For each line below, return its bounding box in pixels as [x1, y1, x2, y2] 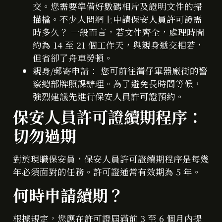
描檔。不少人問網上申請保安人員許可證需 [33, 12, 202, 25]
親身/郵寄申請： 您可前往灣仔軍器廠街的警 [33, 64, 208, 77]
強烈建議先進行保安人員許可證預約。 [33, 90, 184, 103]
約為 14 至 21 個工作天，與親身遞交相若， [33, 38, 204, 51]
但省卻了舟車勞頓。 [33, 51, 113, 64]
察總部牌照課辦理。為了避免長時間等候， [33, 77, 202, 90]
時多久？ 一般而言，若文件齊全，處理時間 [33, 25, 205, 38]
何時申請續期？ [13, 183, 124, 207]
